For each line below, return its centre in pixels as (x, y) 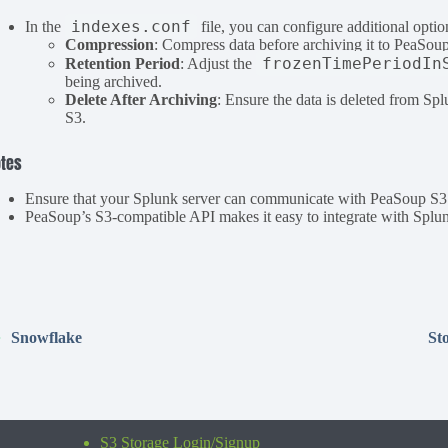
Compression (110, 45)
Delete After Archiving (141, 100)
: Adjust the (218, 64)
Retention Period (123, 64)
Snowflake (47, 337)
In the (45, 27)
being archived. (114, 82)
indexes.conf (131, 27)
